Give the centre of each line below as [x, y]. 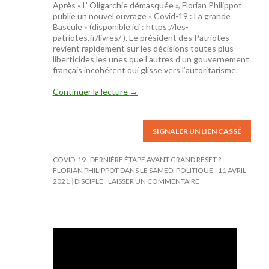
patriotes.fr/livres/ [87, 38]
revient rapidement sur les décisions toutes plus [143, 48]
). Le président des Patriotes [176, 38]
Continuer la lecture [91, 92]
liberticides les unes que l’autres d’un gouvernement [151, 59]
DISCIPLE [89, 181]
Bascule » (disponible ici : [98, 27]
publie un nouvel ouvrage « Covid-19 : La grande [141, 16]
